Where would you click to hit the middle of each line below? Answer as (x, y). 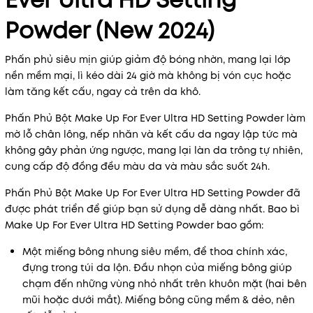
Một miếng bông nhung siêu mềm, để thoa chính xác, (155, 252)
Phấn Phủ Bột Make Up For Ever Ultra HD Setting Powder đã (153, 193)
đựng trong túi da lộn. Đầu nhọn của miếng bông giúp (157, 268)
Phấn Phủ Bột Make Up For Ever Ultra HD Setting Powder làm (155, 118)
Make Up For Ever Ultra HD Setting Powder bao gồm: (134, 225)
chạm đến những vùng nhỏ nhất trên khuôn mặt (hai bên (165, 284)
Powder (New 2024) (110, 31)
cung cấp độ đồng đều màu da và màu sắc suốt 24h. (137, 166)
